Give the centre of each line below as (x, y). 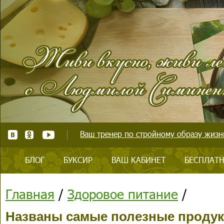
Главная (30, 194)
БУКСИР (78, 160)
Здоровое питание (123, 194)
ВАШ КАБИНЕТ (138, 160)
